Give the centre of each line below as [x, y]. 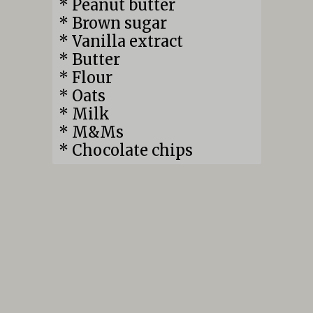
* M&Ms [91, 133]
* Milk [84, 115]
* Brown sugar [112, 24]
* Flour [85, 78]
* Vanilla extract [121, 42]
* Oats [82, 96]
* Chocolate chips [125, 151]
